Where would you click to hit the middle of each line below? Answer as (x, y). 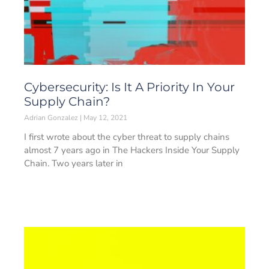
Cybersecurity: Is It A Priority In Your (129, 87)
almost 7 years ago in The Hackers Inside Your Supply (132, 150)
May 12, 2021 (104, 118)
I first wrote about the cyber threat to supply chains (127, 137)
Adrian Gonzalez (52, 118)
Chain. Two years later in (74, 163)
